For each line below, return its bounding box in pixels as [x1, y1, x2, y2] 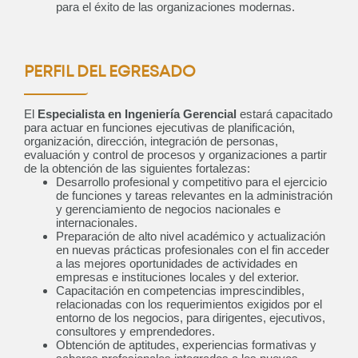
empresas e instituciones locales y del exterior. [56, 270, 299, 284]
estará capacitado [237, 107, 332, 121]
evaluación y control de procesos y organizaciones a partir [24, 148, 327, 162]
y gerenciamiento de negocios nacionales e [56, 202, 280, 217]
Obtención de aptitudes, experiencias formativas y [56, 338, 316, 352]
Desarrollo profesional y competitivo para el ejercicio [56, 175, 327, 189]
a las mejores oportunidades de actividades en [56, 257, 297, 271]
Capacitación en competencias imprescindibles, [56, 284, 304, 298]
